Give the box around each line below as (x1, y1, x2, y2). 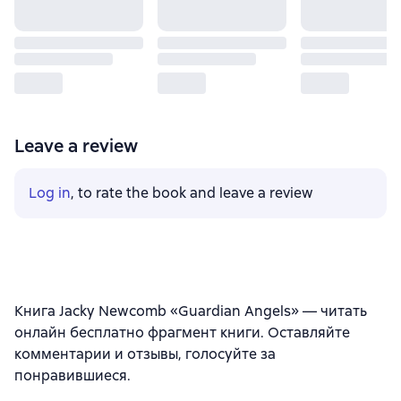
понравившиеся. (14, 365, 131, 385)
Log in (29, 183, 71, 202)
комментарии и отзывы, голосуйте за (14, 344, 276, 363)
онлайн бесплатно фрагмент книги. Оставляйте (14, 322, 350, 342)
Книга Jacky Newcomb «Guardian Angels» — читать (14, 301, 367, 320)
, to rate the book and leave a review (71, 183, 313, 202)
